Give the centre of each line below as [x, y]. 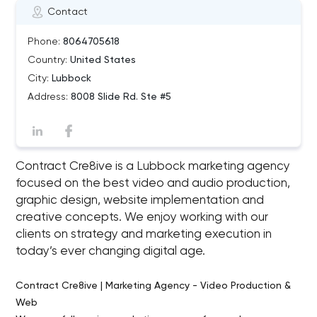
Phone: [44, 42]
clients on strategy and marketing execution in [144, 235]
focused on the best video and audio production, [153, 184]
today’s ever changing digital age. [111, 252]
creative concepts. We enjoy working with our [142, 218]
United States [102, 60]
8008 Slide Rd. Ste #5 [120, 97]
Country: [48, 60]
